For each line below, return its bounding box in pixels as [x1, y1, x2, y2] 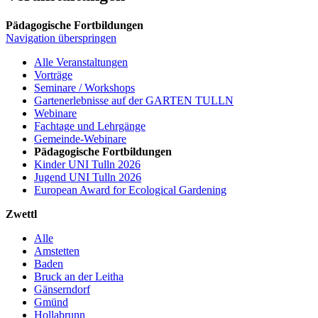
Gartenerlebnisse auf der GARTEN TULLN [34, 94, 234, 106]
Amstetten [34, 244, 79, 257]
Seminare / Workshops [34, 81, 135, 94]
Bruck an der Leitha [34, 270, 124, 283]
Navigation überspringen [6, 31, 116, 44]
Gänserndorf [34, 283, 90, 295]
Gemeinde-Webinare [34, 132, 126, 145]
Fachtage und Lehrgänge [34, 119, 146, 132]
